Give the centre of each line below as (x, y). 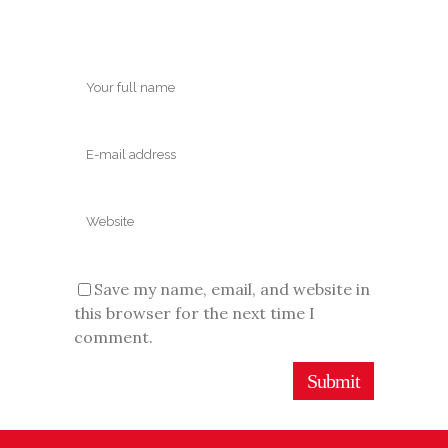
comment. (113, 337)
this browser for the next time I (194, 313)
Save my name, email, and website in (232, 289)
